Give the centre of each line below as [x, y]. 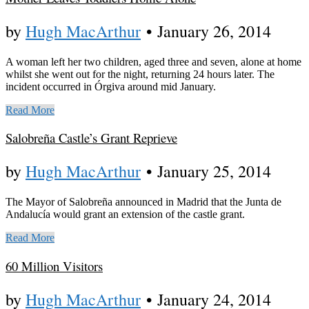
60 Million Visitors [54, 266]
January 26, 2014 [214, 31]
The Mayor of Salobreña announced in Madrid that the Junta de [143, 202]
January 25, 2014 [214, 171]
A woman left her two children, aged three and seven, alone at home [153, 61]
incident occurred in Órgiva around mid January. [111, 86]
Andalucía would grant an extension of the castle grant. [125, 215]
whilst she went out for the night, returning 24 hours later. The [140, 74]
